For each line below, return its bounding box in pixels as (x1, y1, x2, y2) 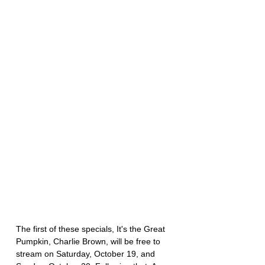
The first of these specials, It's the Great (16, 224, 167, 234)
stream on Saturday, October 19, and (16, 249, 157, 259)
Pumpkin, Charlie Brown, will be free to (16, 237, 163, 247)
